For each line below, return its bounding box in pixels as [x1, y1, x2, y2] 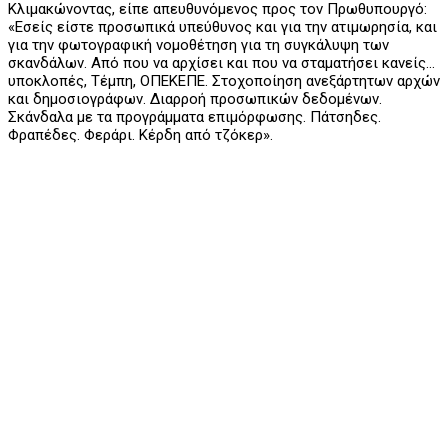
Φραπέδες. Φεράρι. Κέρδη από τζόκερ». [8, 125, 273, 144]
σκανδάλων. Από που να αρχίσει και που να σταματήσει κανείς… [8, 53, 435, 72]
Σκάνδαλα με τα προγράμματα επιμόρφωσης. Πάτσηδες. [8, 107, 381, 126]
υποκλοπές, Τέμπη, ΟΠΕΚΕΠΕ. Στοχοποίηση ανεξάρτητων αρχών [8, 71, 440, 90]
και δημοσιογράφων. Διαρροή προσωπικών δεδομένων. [8, 89, 382, 108]
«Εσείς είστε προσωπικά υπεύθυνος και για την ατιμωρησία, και [8, 17, 437, 36]
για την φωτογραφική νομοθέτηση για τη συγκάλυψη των [8, 35, 389, 54]
